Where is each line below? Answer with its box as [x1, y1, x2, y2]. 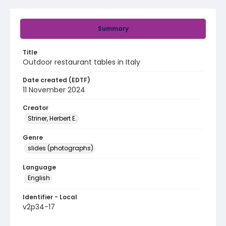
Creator [23, 103, 48, 112]
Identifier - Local [23, 193, 77, 201]
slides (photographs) [28, 144, 93, 152]
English [28, 174, 50, 182]
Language [23, 163, 56, 172]
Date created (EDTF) [23, 76, 90, 84]
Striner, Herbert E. [28, 114, 77, 123]
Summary [97, 24, 129, 33]
